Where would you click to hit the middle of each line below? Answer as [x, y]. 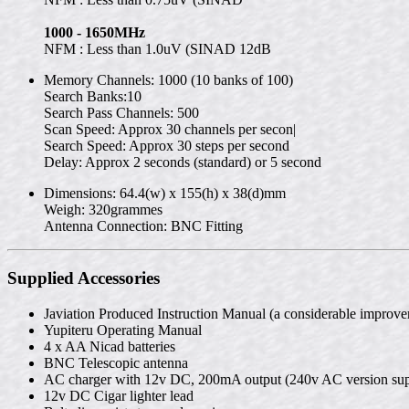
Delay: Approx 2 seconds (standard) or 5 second [183, 163]
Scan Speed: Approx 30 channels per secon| [170, 130]
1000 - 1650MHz [94, 33]
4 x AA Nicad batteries [110, 346]
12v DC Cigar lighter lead [119, 395]
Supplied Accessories [84, 278]
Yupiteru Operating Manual [123, 330]
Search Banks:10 [93, 97]
